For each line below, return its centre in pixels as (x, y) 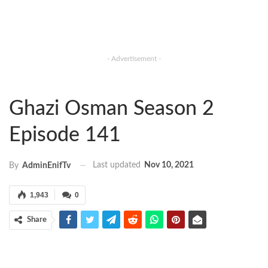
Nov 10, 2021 (169, 165)
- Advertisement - (134, 59)
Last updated (118, 165)
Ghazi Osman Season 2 (112, 109)
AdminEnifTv (46, 165)
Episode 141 (65, 135)
